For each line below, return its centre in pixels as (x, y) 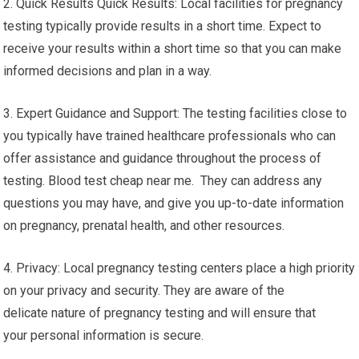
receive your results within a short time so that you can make (173, 48)
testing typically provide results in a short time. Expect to (163, 26)
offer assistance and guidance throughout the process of (163, 158)
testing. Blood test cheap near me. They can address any (163, 181)
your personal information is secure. (104, 335)
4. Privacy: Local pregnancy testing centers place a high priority (179, 268)
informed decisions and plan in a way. (108, 71)
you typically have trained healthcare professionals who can (170, 136)
